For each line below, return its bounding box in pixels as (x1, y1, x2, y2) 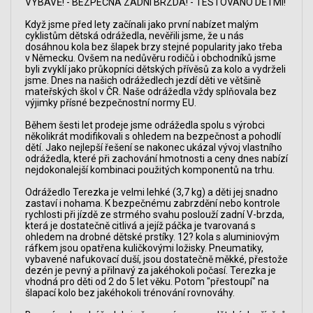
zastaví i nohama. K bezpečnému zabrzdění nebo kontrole (25, 197, 280, 209)
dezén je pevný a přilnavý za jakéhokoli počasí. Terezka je (25, 264, 276, 276)
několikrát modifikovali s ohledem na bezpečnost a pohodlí (25, 130, 281, 142)
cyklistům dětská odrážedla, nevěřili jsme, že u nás (25, 29, 244, 41)
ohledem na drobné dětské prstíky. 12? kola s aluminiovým (25, 231, 279, 242)
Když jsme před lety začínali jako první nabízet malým (25, 18, 259, 30)
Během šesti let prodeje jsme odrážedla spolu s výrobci (25, 119, 265, 131)
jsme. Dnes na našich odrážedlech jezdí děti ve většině (25, 74, 261, 86)
